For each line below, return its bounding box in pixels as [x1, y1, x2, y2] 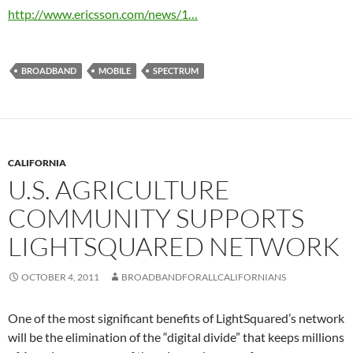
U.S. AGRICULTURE [8, 173, 230, 206]
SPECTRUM [153, 65, 199, 76]
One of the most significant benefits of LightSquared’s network [8, 310, 344, 326]
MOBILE [98, 65, 131, 76]
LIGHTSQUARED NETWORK [8, 230, 340, 263]
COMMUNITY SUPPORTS [8, 202, 304, 235]
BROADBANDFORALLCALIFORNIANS [121, 271, 286, 284]
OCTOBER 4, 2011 [21, 271, 99, 284]
